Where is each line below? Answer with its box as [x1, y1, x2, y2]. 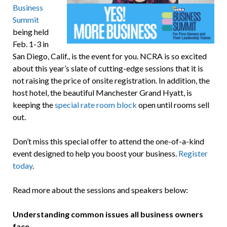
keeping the [12, 100, 55, 110]
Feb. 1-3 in [12, 39, 49, 49]
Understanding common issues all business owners [12, 209, 203, 219]
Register [178, 148, 208, 159]
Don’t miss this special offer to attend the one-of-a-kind [12, 136, 204, 146]
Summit [12, 15, 39, 25]
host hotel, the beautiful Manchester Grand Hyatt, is [12, 88, 192, 98]
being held [12, 27, 49, 37]
